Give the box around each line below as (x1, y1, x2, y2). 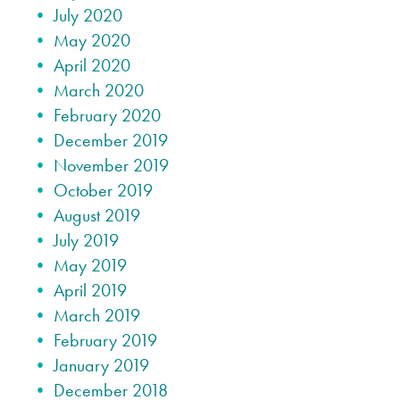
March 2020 (54, 79, 144, 103)
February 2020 (54, 104, 161, 128)
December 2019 (54, 129, 168, 153)
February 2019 (54, 329, 157, 353)
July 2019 (54, 229, 119, 253)
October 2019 (54, 179, 153, 203)
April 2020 (54, 54, 130, 78)
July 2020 (54, 4, 122, 28)
